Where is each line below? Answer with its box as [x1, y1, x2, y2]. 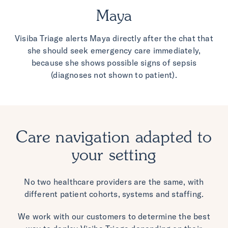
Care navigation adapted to [16, 130, 212, 147]
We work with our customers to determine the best [18, 211, 210, 222]
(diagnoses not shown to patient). [51, 70, 177, 80]
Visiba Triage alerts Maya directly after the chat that [15, 33, 213, 44]
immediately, [153, 45, 201, 56]
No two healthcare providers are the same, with [24, 177, 204, 187]
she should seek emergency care [27, 45, 153, 56]
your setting [71, 148, 157, 165]
